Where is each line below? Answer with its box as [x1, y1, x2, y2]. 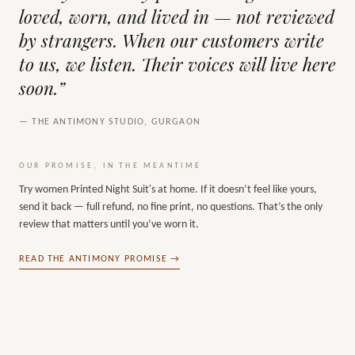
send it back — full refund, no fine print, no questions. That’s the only [19, 201, 323, 213]
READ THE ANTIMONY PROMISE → [19, 254, 181, 264]
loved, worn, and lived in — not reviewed [19, 5, 334, 29]
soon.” [19, 76, 65, 100]
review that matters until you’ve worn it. [19, 219, 199, 231]
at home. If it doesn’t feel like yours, [155, 184, 317, 196]
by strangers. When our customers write [19, 29, 324, 52]
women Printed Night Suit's [35, 184, 155, 196]
